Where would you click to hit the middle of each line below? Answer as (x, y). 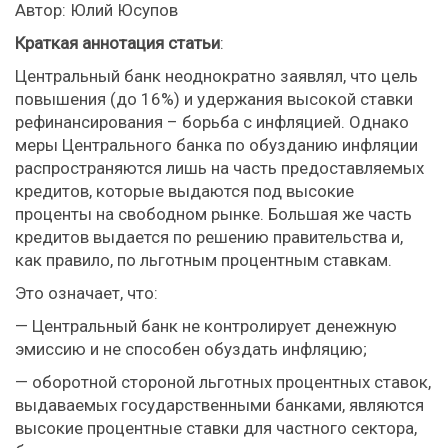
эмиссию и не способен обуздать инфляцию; (191, 349)
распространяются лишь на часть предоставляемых (219, 168)
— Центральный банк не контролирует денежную (206, 326)
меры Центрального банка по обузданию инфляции (216, 145)
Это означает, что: (86, 293)
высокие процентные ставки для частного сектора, (216, 428)
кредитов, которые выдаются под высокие (184, 191)
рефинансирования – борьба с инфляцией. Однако (212, 122)
